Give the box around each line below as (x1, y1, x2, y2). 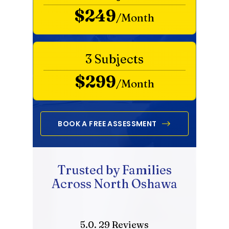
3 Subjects (85, 52, 144, 66)
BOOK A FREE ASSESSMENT (58, 118, 157, 129)
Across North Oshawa (52, 176, 177, 191)
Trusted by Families (57, 163, 172, 177)
